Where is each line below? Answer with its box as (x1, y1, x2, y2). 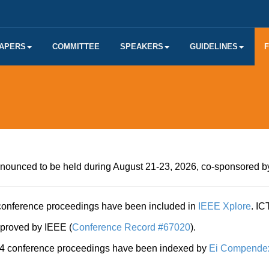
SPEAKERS (120, 42, 163, 51)
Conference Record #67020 (72, 222, 190, 232)
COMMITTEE (52, 42, 100, 51)
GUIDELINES (190, 42, 238, 51)
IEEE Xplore (198, 201, 251, 211)
